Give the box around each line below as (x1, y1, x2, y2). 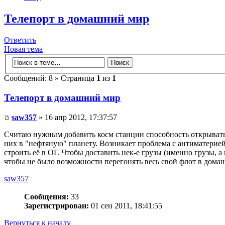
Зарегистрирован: (24, 201, 89, 210)
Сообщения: (24, 192, 69, 201)
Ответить (4, 35, 36, 44)
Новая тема (4, 44, 43, 53)
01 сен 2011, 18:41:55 (89, 201, 162, 210)
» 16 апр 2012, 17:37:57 (37, 113, 117, 122)
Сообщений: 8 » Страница (4, 74, 96, 83)
